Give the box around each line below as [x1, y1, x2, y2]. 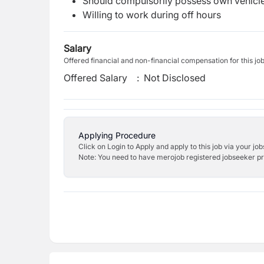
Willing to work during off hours [82, 9, 221, 21]
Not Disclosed [144, 72, 206, 84]
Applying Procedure [78, 130, 156, 140]
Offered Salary [64, 72, 127, 84]
